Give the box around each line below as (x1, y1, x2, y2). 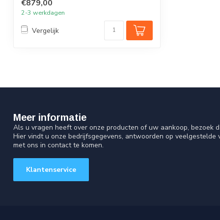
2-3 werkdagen (21, 8, 65, 17)
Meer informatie (13, 112, 86, 123)
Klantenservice (26, 165, 76, 175)
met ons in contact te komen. (13, 140, 104, 150)
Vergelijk (32, 26, 59, 35)
